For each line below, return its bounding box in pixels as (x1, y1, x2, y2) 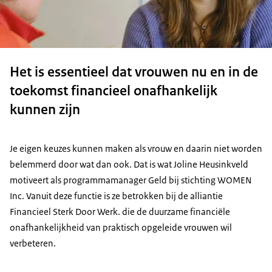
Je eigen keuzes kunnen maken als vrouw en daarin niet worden (10, 143, 262, 155)
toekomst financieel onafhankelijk (10, 81, 217, 100)
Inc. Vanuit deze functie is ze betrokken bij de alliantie (10, 190, 223, 202)
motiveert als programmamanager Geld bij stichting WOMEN (10, 174, 251, 186)
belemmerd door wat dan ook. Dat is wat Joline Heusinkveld (10, 158, 248, 171)
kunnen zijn (10, 100, 80, 118)
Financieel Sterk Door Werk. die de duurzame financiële (10, 206, 230, 218)
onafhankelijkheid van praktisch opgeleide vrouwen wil (10, 222, 232, 234)
